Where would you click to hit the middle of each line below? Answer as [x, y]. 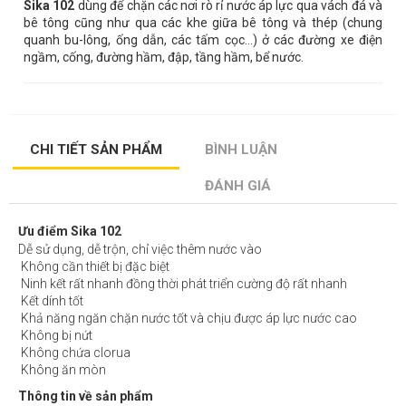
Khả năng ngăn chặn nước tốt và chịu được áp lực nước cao [188, 318]
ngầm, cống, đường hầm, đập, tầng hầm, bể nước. [164, 57]
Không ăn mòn [62, 369]
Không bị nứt [55, 335]
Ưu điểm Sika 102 [70, 231]
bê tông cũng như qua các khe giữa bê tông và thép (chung [203, 22]
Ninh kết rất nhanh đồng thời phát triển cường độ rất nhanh [183, 283]
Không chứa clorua [74, 352]
